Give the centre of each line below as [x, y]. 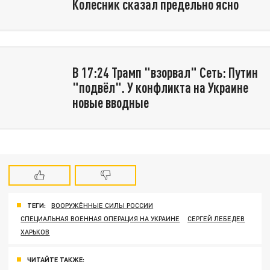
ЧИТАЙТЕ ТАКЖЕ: [56, 260]
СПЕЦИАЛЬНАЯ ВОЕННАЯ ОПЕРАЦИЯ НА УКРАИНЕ [100, 219]
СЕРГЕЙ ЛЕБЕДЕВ [216, 219]
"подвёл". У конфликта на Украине [160, 88]
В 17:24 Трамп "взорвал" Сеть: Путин [165, 73]
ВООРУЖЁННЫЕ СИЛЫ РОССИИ [102, 206]
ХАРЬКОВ [35, 232]
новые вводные [110, 103]
